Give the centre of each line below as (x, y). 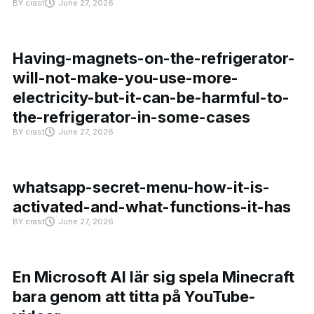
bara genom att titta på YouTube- (134, 296)
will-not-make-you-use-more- (125, 77)
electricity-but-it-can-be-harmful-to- (151, 97)
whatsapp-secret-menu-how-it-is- (141, 187)
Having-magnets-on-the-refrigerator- (154, 58)
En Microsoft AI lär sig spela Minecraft (153, 277)
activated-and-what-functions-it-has (152, 206)
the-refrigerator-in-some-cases (131, 117)
